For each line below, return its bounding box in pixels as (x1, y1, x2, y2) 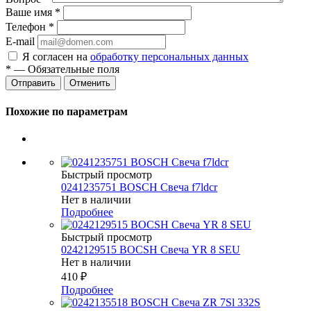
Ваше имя (6, 6, 55, 19)
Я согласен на (22, 51, 90, 63)
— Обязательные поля (11, 63, 119, 76)
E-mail (6, 35, 35, 48)
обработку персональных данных (90, 51, 249, 63)
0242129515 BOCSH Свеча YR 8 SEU (61, 243, 240, 255)
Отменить (69, 78, 110, 89)
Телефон (6, 21, 49, 33)
